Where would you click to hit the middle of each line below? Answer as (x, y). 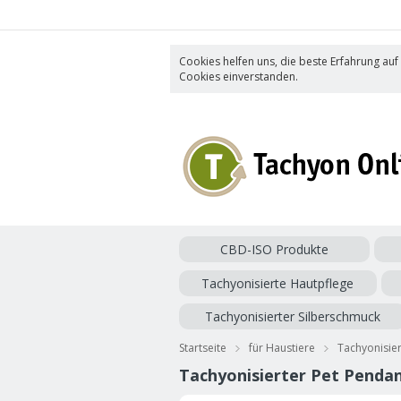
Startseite (202, 348)
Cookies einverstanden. (238, 77)
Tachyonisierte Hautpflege (277, 283)
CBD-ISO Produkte (274, 250)
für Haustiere (282, 348)
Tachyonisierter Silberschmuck (292, 316)
